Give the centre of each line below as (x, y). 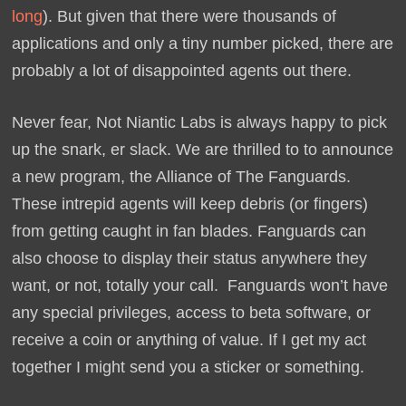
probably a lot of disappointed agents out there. (181, 71)
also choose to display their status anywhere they (189, 258)
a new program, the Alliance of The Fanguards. (181, 177)
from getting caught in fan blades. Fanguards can (188, 231)
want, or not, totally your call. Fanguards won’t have (199, 285)
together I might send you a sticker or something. (188, 367)
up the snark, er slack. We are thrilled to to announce (202, 150)
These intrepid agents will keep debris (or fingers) (189, 204)
